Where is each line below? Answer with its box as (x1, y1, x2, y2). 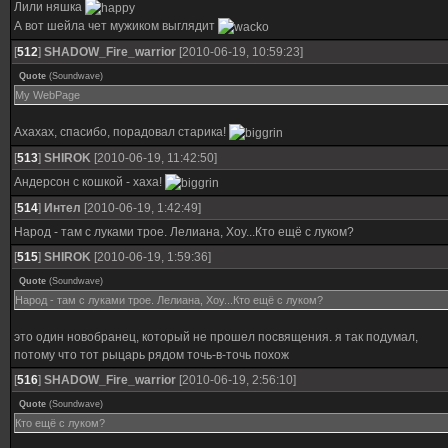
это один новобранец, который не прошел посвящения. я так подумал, (14, 330, 418, 344)
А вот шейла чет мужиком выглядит (14, 18, 218, 33)
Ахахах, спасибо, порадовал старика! (14, 125, 229, 139)
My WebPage (15, 89, 80, 101)
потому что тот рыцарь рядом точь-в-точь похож (14, 348, 289, 362)
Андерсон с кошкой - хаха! (14, 175, 165, 189)
